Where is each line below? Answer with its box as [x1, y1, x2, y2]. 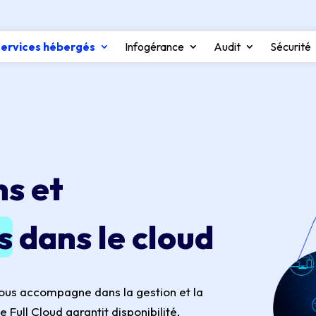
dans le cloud [13, 216, 214, 257]
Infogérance [124, 39, 184, 54]
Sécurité [269, 39, 311, 54]
